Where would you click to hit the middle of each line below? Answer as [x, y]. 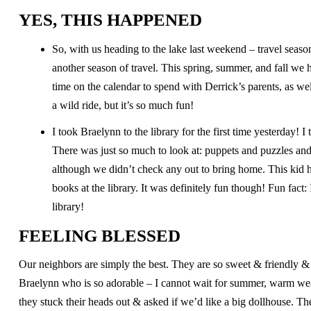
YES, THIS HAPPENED [110, 19]
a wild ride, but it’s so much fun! [123, 105]
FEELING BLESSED [99, 236]
